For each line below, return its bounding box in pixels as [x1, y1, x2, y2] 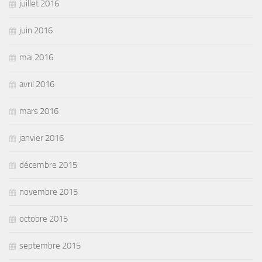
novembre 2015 [19, 186, 78, 197]
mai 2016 [19, 51, 53, 63]
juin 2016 [19, 25, 53, 36]
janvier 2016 [19, 132, 64, 143]
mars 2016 [19, 105, 58, 116]
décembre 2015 [19, 159, 77, 170]
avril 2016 [19, 78, 54, 89]
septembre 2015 [19, 240, 81, 251]
